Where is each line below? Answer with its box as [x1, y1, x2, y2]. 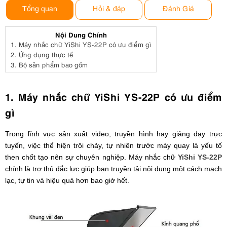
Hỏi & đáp [92, 3, 125, 13]
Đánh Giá [162, 3, 194, 13]
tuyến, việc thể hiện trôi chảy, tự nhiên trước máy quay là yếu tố [5, 141, 222, 150]
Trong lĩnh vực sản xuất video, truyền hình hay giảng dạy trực [5, 130, 222, 138]
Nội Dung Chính [55, 29, 107, 39]
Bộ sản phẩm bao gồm [19, 60, 88, 69]
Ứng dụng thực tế [19, 50, 73, 59]
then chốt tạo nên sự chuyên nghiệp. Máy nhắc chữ [5, 153, 178, 162]
